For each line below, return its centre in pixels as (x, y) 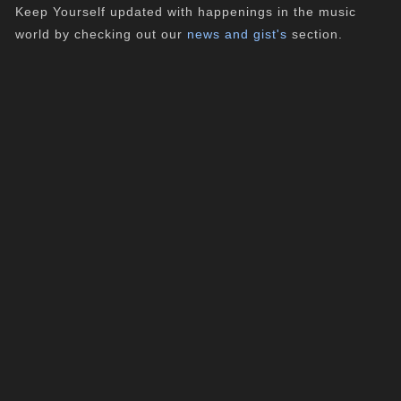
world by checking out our (102, 34)
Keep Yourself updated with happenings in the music (186, 12)
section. (316, 34)
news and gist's (238, 34)
